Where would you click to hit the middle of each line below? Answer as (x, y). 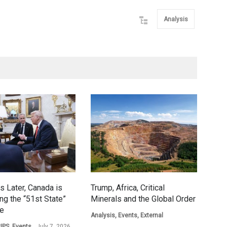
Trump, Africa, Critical (128, 188)
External (152, 215)
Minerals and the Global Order (143, 199)
